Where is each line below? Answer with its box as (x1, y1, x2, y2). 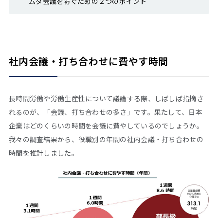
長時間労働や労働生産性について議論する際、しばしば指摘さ (9, 93, 203, 103)
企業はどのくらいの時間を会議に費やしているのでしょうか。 (9, 120, 203, 130)
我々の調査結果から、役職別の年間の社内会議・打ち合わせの (9, 134, 203, 144)
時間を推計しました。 (9, 147, 78, 158)
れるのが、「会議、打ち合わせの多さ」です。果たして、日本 (9, 107, 202, 117)
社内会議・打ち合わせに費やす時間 (9, 54, 168, 68)
